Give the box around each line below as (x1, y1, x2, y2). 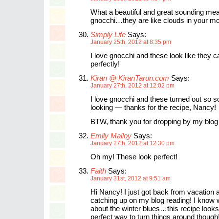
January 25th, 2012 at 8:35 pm (90, 39, 171, 45)
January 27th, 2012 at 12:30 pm (90, 140, 175, 147)
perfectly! (90, 60, 120, 68)
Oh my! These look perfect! (90, 153, 177, 161)
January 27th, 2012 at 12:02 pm (90, 82, 175, 89)
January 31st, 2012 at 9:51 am (90, 175, 171, 182)
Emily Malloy (90, 131, 131, 140)
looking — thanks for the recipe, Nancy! (90, 103, 216, 111)
